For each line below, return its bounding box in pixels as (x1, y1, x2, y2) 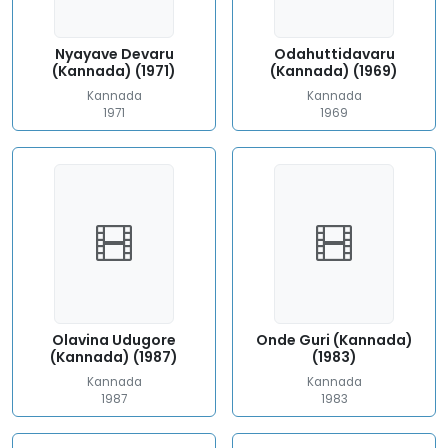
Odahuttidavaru (273, 44, 395, 64)
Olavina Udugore (52, 330, 176, 350)
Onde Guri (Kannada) (255, 330, 413, 350)
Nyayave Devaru (54, 44, 174, 64)
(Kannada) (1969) (270, 61, 398, 81)
